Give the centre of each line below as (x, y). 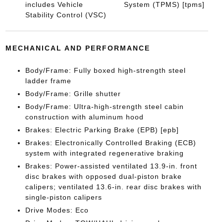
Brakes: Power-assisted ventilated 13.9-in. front (111, 166)
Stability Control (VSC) (66, 15)
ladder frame (48, 81)
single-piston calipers (63, 197)
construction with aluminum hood (84, 117)
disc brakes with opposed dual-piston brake (103, 176)
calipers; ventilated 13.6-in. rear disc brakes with (113, 187)
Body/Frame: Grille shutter (73, 94)
